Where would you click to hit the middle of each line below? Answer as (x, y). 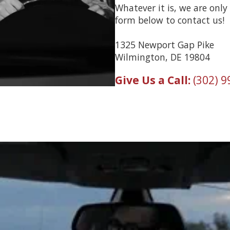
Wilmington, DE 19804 (162, 57)
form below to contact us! (170, 20)
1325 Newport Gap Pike (165, 44)
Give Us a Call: (154, 80)
